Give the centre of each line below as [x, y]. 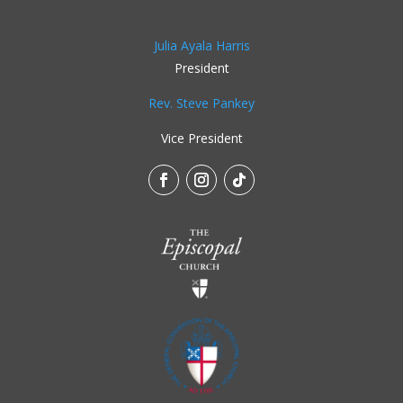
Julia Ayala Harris [201, 45]
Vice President [201, 138]
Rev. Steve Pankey [201, 103]
